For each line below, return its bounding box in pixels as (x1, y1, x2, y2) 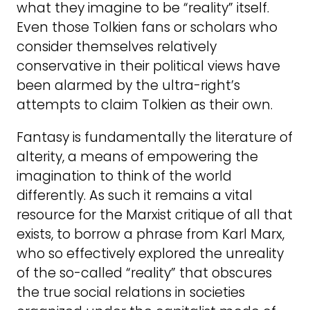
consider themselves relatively (17, 37, 217, 56)
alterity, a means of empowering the (17, 147, 258, 167)
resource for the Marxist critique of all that (17, 206, 293, 225)
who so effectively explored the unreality (17, 244, 284, 264)
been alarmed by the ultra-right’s (17, 75, 240, 95)
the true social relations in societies (17, 283, 245, 302)
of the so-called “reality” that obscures (17, 264, 272, 283)
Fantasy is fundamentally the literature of (17, 128, 293, 147)
